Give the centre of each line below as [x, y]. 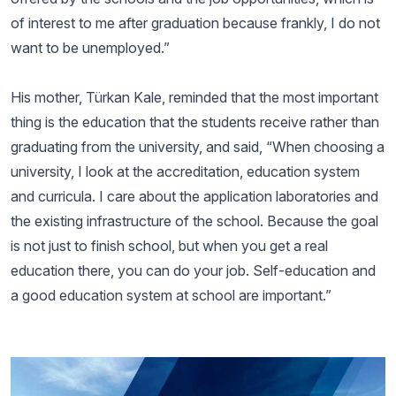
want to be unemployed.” [90, 48]
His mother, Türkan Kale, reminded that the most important [194, 97]
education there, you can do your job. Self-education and [193, 270]
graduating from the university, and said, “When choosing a [198, 147]
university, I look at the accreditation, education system [185, 171]
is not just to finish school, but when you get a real [169, 246]
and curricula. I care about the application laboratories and [194, 196]
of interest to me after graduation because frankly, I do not [195, 23]
